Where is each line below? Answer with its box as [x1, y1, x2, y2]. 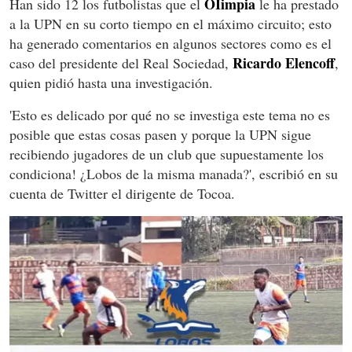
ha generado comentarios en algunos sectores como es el [9, 34, 332, 53]
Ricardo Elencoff [233, 53, 335, 74]
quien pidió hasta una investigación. [9, 73, 213, 93]
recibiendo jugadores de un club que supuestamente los [9, 145, 324, 164]
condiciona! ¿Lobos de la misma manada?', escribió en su [9, 164, 338, 184]
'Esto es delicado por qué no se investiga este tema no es [9, 105, 330, 125]
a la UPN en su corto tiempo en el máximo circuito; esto [9, 14, 332, 34]
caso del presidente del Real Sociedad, [9, 53, 233, 73]
